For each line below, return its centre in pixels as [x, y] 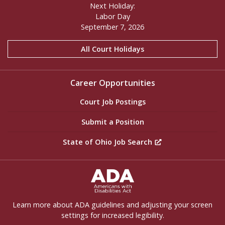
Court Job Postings [113, 102]
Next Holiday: [113, 6]
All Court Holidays [113, 49]
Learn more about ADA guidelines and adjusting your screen [113, 205]
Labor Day [113, 17]
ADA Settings [33, 172]
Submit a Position [113, 122]
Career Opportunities [113, 83]
